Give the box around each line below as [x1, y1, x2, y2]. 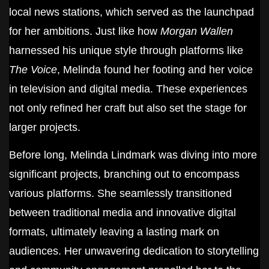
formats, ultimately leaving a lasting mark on [9, 226, 219, 238]
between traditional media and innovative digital [9, 207, 236, 219]
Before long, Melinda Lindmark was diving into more [9, 149, 257, 162]
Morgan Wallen [160, 25, 233, 37]
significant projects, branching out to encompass [9, 168, 240, 181]
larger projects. [9, 121, 80, 133]
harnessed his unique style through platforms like [9, 44, 243, 56]
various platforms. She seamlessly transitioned [9, 187, 232, 200]
